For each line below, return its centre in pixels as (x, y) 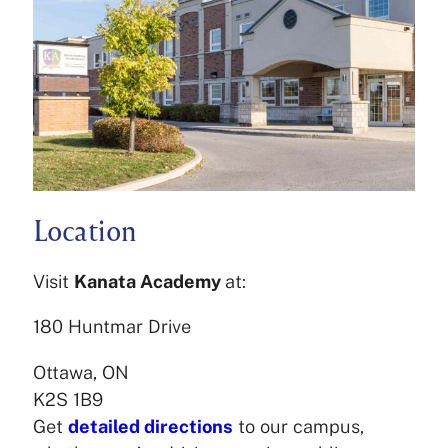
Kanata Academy (149, 282)
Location (84, 229)
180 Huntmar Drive (117, 327)
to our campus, (298, 426)
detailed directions (150, 426)
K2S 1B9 (67, 399)
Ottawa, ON (86, 372)
